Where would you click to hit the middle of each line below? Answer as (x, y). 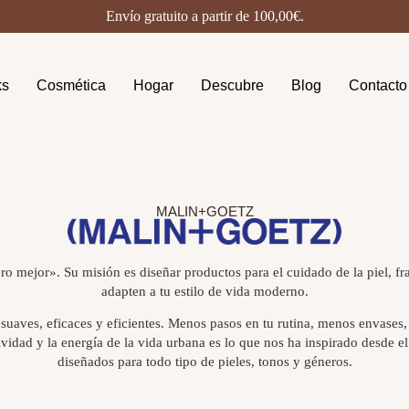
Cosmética (71, 86)
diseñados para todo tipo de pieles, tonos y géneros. (204, 362)
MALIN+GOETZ (204, 211)
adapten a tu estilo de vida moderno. (204, 292)
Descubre (232, 86)
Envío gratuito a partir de (179, 16)
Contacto (378, 86)
